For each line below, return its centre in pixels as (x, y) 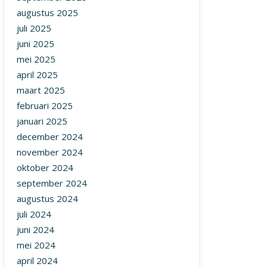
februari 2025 (45, 106)
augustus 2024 (47, 199)
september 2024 (52, 183)
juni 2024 (35, 230)
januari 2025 (42, 121)
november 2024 (50, 152)
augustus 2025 (47, 13)
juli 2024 (34, 214)
